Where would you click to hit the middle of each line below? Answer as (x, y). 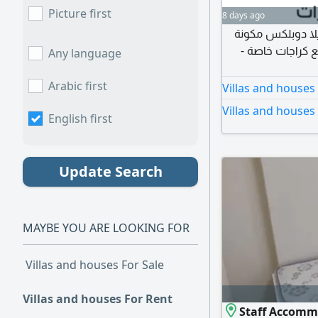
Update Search (110, 171)
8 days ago (243, 15)
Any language (85, 53)
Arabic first (78, 86)
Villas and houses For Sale (95, 265)
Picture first (80, 13)
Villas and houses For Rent (98, 299)
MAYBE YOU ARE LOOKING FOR (106, 228)
